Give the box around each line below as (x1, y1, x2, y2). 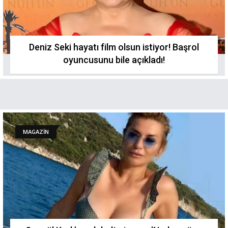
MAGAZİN (23, 128, 49, 135)
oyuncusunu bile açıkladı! (63, 54, 165, 65)
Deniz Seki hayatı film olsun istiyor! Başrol (29, 42, 199, 52)
